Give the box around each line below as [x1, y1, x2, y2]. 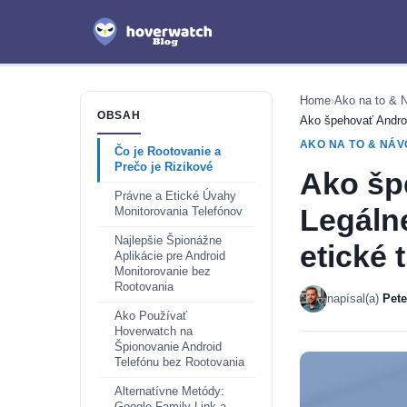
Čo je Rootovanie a [114, 145, 221, 158]
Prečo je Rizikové [114, 161, 213, 174]
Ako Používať [114, 310, 187, 323]
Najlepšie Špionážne [114, 234, 222, 247]
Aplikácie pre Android [114, 250, 225, 263]
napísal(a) [327, 292, 382, 305]
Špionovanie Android [114, 341, 222, 353]
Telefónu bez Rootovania [114, 356, 244, 369]
